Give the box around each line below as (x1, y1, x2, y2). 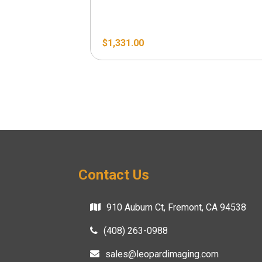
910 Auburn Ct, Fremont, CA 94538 (106, 201, 247, 213)
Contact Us (78, 166, 150, 183)
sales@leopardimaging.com (105, 248, 219, 260)
